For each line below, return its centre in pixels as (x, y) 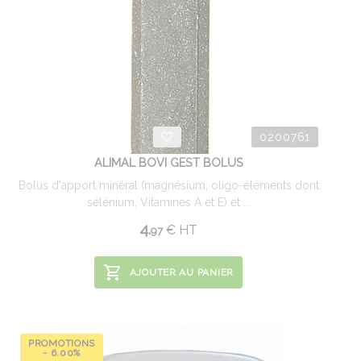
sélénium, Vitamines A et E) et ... (168, 202)
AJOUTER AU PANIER (181, 272)
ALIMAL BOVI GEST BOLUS (168, 162)
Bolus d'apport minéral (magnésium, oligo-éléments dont (168, 185)
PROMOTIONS (62, 343)
